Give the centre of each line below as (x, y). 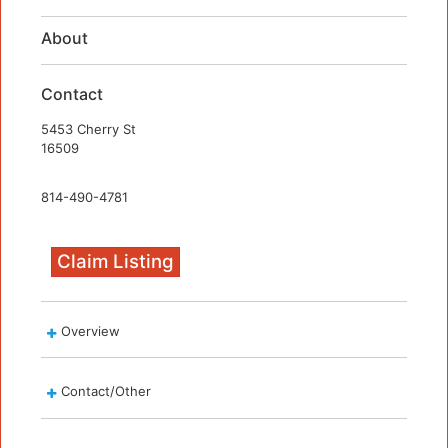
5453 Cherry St (88, 129)
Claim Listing (115, 262)
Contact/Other (106, 391)
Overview (90, 331)
